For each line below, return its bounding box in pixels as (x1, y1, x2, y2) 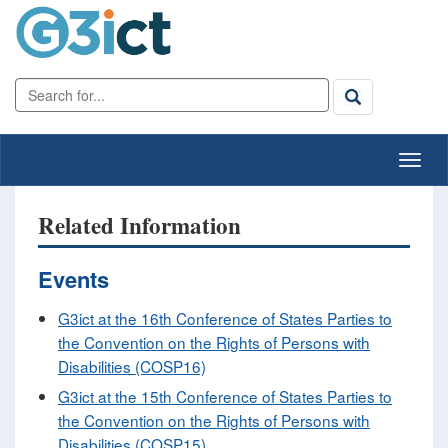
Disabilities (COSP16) (58, 355, 206, 378)
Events (38, 263, 109, 296)
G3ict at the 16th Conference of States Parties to (58, 307, 392, 330)
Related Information (38, 207, 241, 242)
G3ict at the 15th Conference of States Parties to (58, 385, 392, 408)
